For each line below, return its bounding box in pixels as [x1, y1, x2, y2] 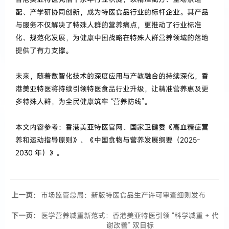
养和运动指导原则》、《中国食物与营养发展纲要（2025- [15, 135, 200, 145]
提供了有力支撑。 [15, 45, 73, 56]
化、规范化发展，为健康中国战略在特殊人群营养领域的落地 [15, 33, 209, 43]
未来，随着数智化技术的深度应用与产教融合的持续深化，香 [15, 71, 209, 81]
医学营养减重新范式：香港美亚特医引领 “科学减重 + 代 [41, 211, 219, 221]
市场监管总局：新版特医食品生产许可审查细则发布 [41, 190, 205, 200]
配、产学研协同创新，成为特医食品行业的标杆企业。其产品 [15, 7, 209, 17]
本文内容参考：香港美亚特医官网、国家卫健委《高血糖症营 [15, 122, 209, 132]
